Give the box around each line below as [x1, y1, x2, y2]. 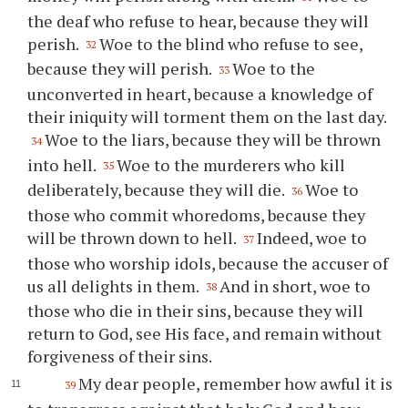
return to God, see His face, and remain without [27, 322, 382, 345]
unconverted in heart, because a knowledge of [27, 83, 373, 105]
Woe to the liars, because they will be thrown [45, 128, 382, 150]
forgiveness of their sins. [27, 345, 213, 368]
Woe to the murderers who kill [117, 153, 346, 176]
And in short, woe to [219, 274, 372, 297]
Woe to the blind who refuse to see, [99, 32, 363, 55]
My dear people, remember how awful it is [77, 372, 393, 395]
